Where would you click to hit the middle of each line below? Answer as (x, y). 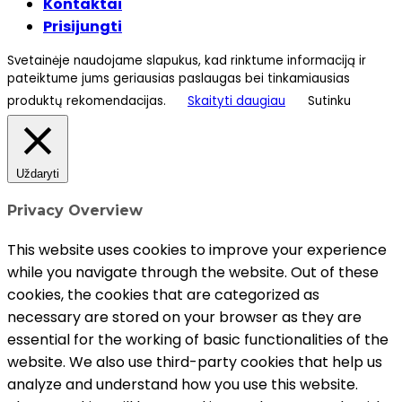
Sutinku (329, 101)
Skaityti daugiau (236, 101)
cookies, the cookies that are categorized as (163, 294)
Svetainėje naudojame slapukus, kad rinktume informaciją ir (187, 61)
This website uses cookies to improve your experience (197, 249)
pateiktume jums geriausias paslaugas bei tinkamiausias (179, 79)
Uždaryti (38, 174)
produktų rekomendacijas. (88, 101)
